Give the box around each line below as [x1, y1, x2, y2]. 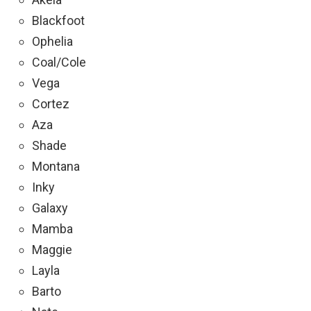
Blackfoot [32, 13, 85, 28]
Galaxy [32, 201, 68, 215]
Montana [32, 159, 80, 174]
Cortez [32, 96, 69, 111]
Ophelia [32, 34, 73, 49]
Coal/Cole [32, 55, 86, 69]
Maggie [32, 242, 72, 257]
